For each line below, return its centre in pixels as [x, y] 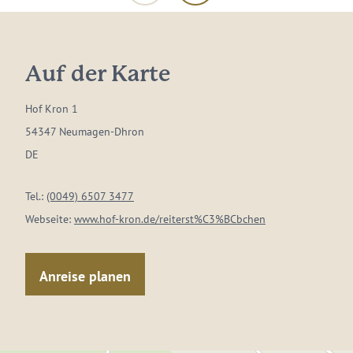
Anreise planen [85, 276]
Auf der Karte [98, 75]
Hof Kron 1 [52, 109]
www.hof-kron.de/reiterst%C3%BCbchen [170, 219]
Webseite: [50, 219]
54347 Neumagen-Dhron [85, 132]
